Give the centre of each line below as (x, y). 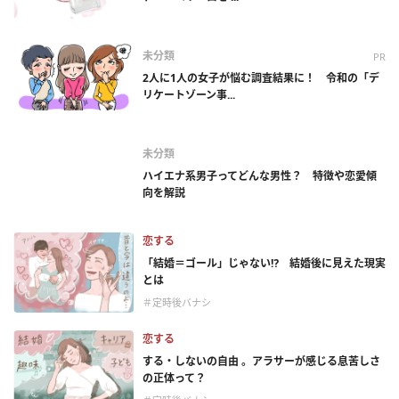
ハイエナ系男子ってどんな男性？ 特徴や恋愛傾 (260, 176)
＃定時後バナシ (177, 303)
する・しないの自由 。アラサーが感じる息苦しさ (261, 362)
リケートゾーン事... (189, 95)
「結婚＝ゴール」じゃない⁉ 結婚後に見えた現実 (264, 264)
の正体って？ (174, 379)
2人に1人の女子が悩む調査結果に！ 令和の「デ (261, 78)
